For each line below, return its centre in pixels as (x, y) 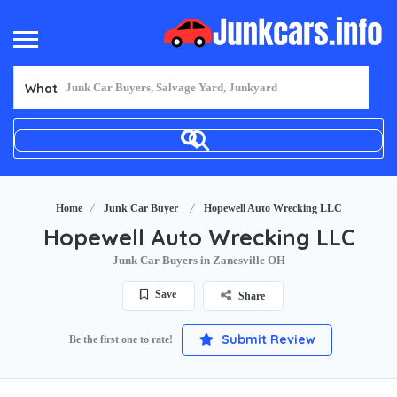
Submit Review (266, 339)
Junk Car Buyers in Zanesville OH (198, 260)
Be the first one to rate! (121, 339)
